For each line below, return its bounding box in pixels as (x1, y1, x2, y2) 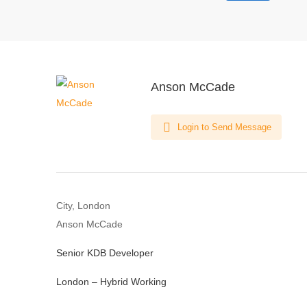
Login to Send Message (175, 122, 271, 132)
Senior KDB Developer (56, 247, 153, 258)
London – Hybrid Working (56, 276, 167, 287)
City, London (56, 200, 110, 211)
